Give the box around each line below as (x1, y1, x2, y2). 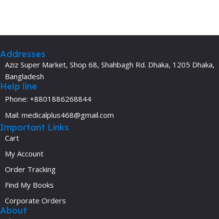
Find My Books (5, 179, 54, 190)
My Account (5, 148, 44, 158)
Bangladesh (5, 71, 44, 81)
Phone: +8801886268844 (5, 93, 91, 104)
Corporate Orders (5, 195, 66, 205)
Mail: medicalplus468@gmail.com (5, 109, 114, 120)
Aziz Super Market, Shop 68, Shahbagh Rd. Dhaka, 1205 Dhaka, (5, 59, 215, 69)
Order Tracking (5, 164, 56, 174)
